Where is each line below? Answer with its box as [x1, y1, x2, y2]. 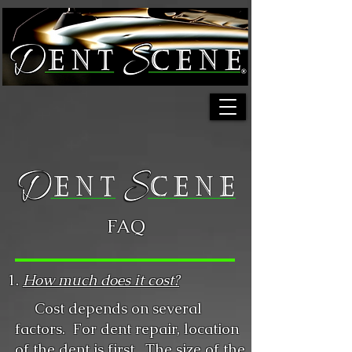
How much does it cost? [23, 270, 179, 290]
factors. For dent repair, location [15, 319, 239, 339]
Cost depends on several [15, 299, 202, 318]
